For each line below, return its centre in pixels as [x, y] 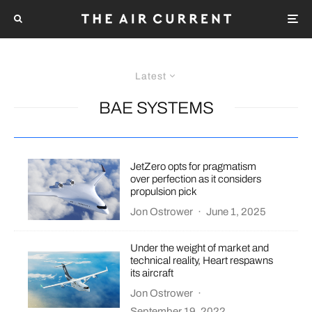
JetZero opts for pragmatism [194, 167]
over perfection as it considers [196, 179]
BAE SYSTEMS [156, 108]
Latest [151, 76]
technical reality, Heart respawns [202, 260]
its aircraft [152, 273]
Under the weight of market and [200, 248]
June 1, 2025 [236, 212]
